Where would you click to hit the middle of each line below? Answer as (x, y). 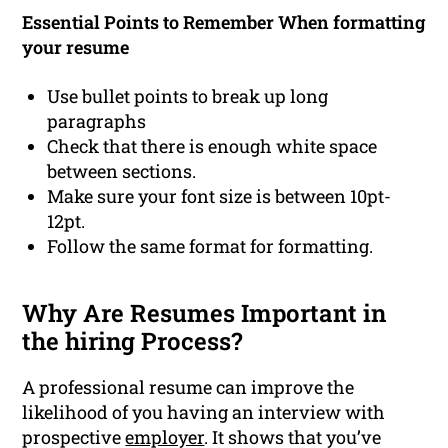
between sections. (122, 171)
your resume (76, 47)
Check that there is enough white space (212, 146)
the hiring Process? (133, 341)
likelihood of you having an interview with (204, 412)
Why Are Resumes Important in (204, 313)
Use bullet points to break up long (188, 96)
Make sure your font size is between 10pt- (219, 196)
